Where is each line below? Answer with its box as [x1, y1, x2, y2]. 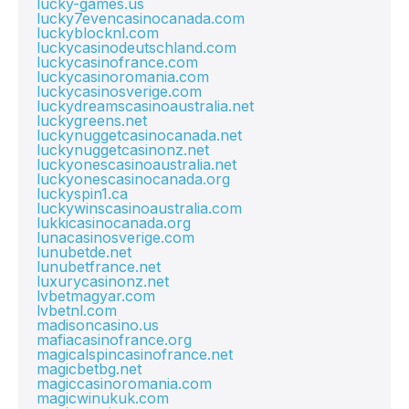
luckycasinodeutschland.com [37, 38, 236, 57]
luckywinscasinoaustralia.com [37, 199, 242, 217]
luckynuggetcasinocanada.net [37, 126, 242, 144]
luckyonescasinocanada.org [37, 170, 230, 188]
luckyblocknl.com [37, 24, 159, 42]
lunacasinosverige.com [37, 228, 194, 246]
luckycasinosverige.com [37, 82, 202, 100]
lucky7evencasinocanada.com [37, 9, 245, 27]
